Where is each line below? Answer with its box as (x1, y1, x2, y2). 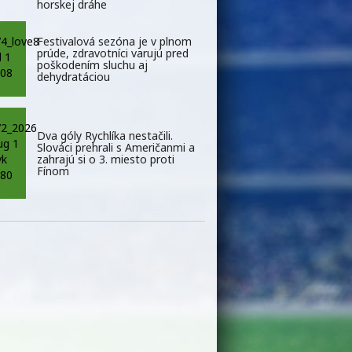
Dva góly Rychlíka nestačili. (37, 127, 173, 143)
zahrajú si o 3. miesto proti (37, 151, 174, 167)
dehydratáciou (37, 68, 110, 84)
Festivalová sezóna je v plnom (37, 33, 192, 49)
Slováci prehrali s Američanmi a (37, 139, 195, 155)
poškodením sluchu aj (37, 57, 148, 72)
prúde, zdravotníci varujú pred (37, 45, 189, 60)
